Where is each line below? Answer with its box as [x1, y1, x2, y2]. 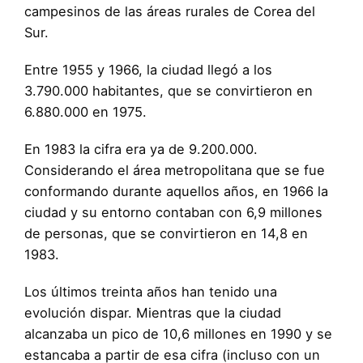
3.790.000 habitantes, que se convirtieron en [24, 83, 313, 100]
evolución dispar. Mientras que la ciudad [24, 305, 281, 322]
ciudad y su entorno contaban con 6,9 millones [24, 204, 322, 221]
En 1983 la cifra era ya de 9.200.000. [24, 141, 258, 158]
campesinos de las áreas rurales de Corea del [24, 3, 315, 20]
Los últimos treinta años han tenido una [24, 284, 277, 301]
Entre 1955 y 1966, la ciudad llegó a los [24, 62, 272, 79]
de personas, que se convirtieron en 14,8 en [24, 225, 308, 242]
